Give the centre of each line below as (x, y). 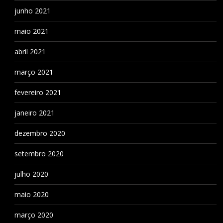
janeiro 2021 (34, 112)
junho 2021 (32, 10)
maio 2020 (31, 194)
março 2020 (34, 215)
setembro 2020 (39, 153)
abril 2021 (30, 51)
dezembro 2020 (40, 133)
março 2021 (34, 72)
